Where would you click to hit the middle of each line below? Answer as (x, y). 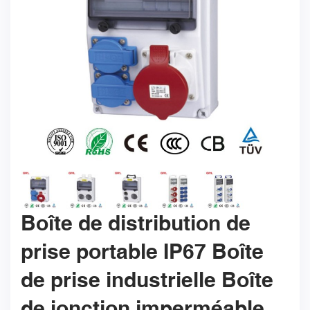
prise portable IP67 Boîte (142, 252)
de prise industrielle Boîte (147, 280)
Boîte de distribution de (136, 224)
